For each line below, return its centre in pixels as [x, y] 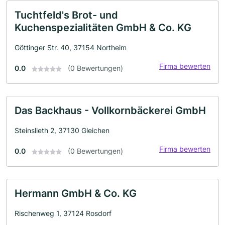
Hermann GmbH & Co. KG [76, 193]
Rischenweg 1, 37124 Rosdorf [63, 213]
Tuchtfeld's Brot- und [66, 15]
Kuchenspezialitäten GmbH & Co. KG [103, 28]
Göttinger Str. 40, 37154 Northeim [71, 47]
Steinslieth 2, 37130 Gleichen [62, 130]
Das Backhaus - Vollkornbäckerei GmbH [110, 110]
